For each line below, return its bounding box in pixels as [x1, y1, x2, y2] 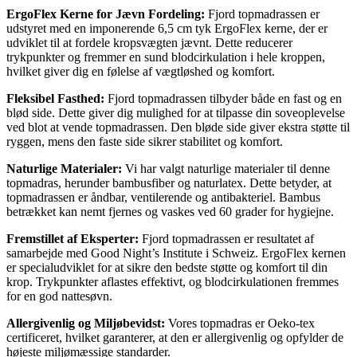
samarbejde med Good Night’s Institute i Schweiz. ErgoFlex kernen [6, 245, 346, 260]
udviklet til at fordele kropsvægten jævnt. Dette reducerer [6, 35, 292, 49]
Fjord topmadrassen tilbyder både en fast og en [104, 91, 342, 105]
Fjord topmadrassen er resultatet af [139, 231, 314, 245]
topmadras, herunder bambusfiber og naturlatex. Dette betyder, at [6, 175, 331, 190]
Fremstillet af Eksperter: [6, 231, 139, 245]
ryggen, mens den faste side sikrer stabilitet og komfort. [6, 134, 283, 148]
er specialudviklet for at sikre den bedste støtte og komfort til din [6, 260, 328, 274]
